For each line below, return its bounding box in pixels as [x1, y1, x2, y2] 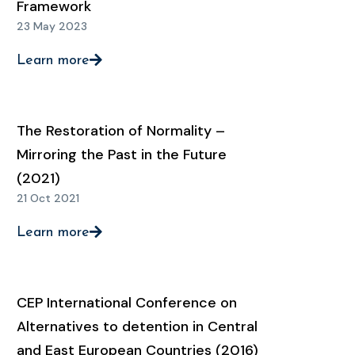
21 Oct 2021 [17, 191, 79, 205]
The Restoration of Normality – [17, 121, 225, 140]
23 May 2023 [17, 19, 87, 33]
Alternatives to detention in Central [17, 317, 258, 336]
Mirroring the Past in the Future [17, 145, 227, 164]
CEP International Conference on [17, 293, 237, 312]
